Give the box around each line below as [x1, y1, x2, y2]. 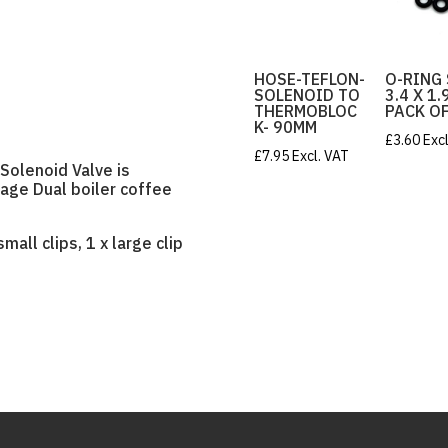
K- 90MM [253, 116, 317, 137]
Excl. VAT [291, 146, 349, 165]
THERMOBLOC [253, 100, 357, 121]
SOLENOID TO [253, 84, 360, 105]
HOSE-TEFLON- [253, 68, 365, 89]
